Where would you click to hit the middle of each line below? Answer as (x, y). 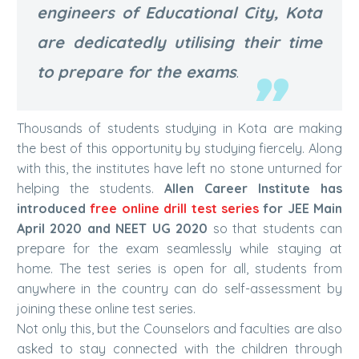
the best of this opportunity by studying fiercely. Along (179, 148)
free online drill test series (174, 208)
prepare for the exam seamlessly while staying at (179, 248)
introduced (54, 208)
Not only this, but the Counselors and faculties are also (179, 329)
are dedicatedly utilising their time (179, 42)
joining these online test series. (106, 309)
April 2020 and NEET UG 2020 (113, 228)
